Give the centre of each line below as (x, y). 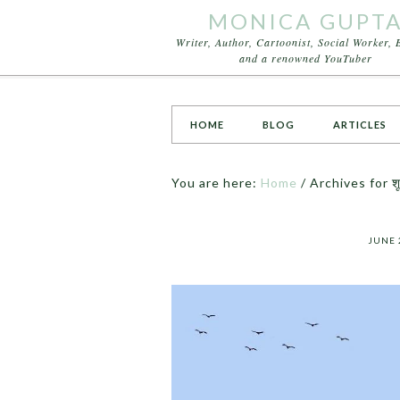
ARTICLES (360, 125)
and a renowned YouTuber (305, 58)
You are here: (216, 183)
